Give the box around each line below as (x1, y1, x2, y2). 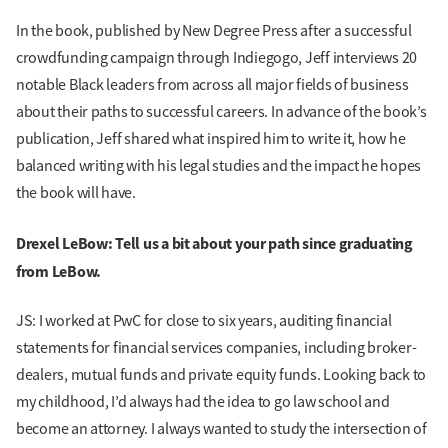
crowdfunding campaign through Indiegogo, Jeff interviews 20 (16, 48, 418, 69)
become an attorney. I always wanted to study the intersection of (16, 418, 427, 439)
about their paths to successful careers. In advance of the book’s (16, 102, 427, 123)
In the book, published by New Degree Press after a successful (16, 21, 412, 42)
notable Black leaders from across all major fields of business (16, 75, 409, 96)
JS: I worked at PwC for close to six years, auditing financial (16, 310, 392, 331)
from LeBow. (16, 260, 102, 282)
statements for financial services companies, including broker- (16, 337, 417, 358)
